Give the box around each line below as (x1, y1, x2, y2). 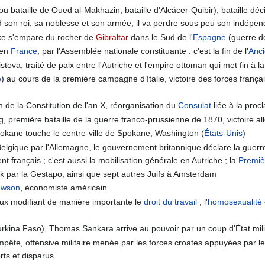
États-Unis (204, 128, 243, 138)
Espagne (193, 32, 227, 42)
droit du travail (144, 196, 198, 206)
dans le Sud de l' (128, 32, 193, 42)
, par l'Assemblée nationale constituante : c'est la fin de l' (37, 46, 249, 56)
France (11, 46, 38, 56)
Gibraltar (96, 32, 129, 42)
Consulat (178, 101, 212, 111)
